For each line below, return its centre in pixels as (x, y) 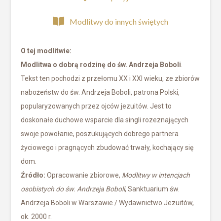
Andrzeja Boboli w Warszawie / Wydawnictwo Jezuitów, (108, 203)
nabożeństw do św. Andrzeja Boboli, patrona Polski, (100, 92)
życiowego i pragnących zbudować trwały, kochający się (107, 147)
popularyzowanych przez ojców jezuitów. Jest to (96, 106)
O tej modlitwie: (46, 51)
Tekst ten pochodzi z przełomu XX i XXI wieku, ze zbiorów (110, 78)
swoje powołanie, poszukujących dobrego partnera (100, 133)
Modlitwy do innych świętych (119, 21)
